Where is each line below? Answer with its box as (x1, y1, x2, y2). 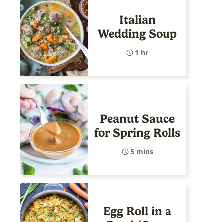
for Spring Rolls (94, 125, 180, 140)
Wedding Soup (98, 26, 177, 41)
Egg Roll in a (103, 204, 171, 218)
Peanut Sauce (100, 111, 175, 126)
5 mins (130, 146, 153, 156)
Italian (119, 12, 156, 27)
